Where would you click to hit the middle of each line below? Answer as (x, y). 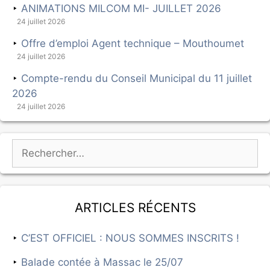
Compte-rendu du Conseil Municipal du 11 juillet (137, 78)
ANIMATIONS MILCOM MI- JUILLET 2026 (121, 8)
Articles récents (135, 205)
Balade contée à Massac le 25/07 (102, 262)
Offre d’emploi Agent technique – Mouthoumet (133, 43)
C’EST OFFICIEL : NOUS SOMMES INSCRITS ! (130, 238)
